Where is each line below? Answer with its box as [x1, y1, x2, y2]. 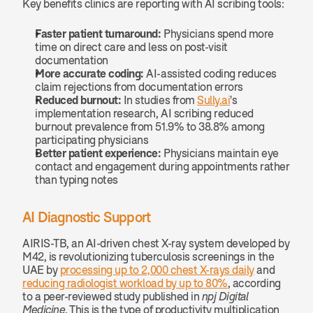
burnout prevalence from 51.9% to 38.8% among [35, 120, 265, 133]
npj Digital [201, 290, 249, 303]
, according [227, 277, 281, 289]
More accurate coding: [35, 67, 144, 80]
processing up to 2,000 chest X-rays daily [59, 263, 254, 276]
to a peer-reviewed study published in [22, 290, 202, 303]
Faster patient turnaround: [35, 27, 161, 40]
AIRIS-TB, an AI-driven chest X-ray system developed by [22, 237, 290, 249]
